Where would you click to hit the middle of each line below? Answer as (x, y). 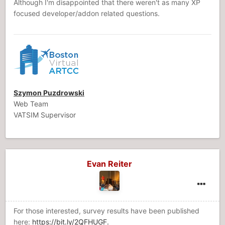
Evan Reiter (109, 164)
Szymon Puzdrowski (49, 93)
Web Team (31, 104)
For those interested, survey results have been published (106, 211)
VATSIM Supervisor (45, 115)
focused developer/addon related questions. (87, 13)
